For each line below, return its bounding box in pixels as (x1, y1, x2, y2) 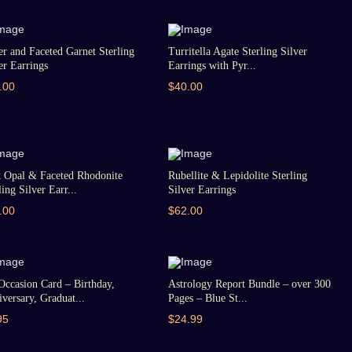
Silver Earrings (167, 184, 236, 196)
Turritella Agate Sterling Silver (167, 46, 307, 57)
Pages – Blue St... (167, 292, 247, 304)
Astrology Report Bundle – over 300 (167, 278, 331, 290)
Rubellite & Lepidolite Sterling (167, 170, 307, 181)
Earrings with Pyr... (167, 60, 256, 71)
